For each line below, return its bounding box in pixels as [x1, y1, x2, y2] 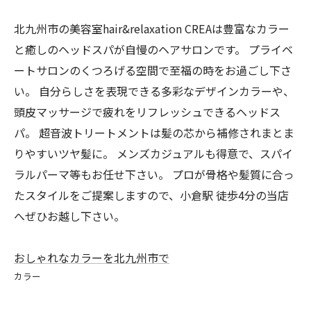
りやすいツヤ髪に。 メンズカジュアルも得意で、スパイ [14, 145, 293, 162]
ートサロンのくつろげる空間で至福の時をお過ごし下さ [14, 62, 292, 78]
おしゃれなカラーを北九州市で [14, 249, 169, 266]
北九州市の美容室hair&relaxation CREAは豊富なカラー [14, 20, 289, 37]
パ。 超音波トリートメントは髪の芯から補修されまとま [14, 124, 294, 141]
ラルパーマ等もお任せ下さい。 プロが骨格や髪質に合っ [14, 166, 294, 183]
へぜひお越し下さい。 [14, 208, 125, 224]
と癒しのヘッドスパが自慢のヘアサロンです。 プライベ [14, 41, 293, 58]
